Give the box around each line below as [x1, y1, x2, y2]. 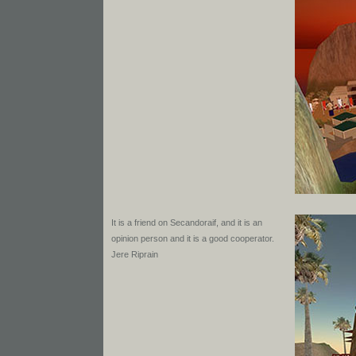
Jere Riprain [111, 250, 158, 259]
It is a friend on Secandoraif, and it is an [111, 218, 262, 227]
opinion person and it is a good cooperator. [111, 234, 274, 243]
